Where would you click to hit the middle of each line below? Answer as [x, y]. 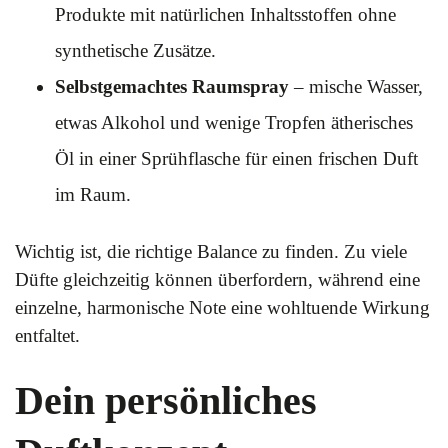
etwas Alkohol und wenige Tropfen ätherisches [234, 122]
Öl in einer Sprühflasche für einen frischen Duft [236, 158]
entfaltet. [47, 335]
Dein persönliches [166, 400]
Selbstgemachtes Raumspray [172, 86]
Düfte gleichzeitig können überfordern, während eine [217, 279]
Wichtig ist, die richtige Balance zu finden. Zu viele [211, 251]
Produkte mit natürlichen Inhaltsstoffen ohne [225, 14]
